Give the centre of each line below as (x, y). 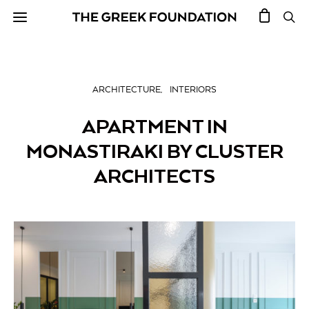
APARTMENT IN (154, 126)
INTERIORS (193, 90)
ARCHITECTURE (127, 90)
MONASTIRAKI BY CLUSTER (154, 151)
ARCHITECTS (154, 176)
